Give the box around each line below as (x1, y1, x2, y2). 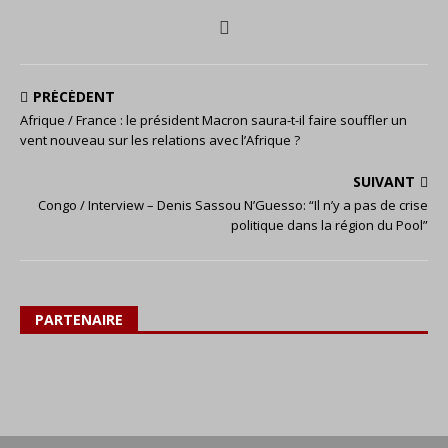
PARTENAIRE (35, 310, 123, 329)
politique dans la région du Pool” (231, 216, 428, 234)
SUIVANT (353, 172, 415, 191)
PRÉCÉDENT (33, 87, 115, 106)
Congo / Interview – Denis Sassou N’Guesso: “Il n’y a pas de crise (38, 196, 428, 214)
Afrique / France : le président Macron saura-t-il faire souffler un (20, 111, 407, 129)
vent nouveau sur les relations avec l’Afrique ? (20, 131, 300, 149)
